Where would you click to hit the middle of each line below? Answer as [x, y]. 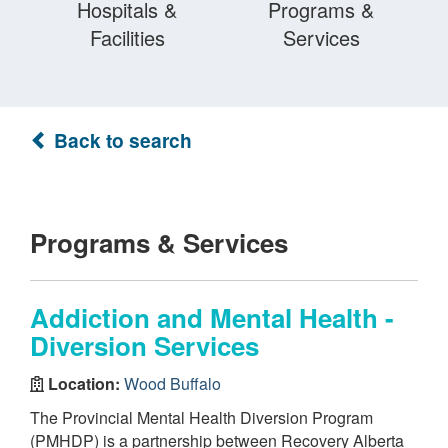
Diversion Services [144, 345]
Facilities [127, 37]
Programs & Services [159, 242]
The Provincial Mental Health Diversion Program [201, 417]
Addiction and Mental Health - [212, 317]
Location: [84, 383]
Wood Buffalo [172, 383]
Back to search [120, 140]
